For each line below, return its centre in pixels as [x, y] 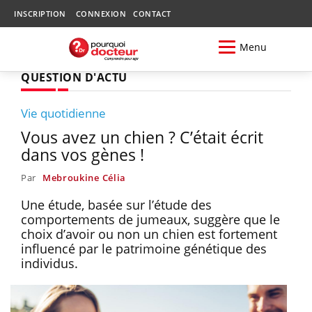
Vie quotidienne [63, 113]
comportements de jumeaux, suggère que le [150, 219]
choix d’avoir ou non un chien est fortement [149, 234]
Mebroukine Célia [84, 177]
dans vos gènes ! [83, 154]
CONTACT [152, 14]
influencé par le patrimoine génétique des [144, 248]
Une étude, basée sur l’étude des [116, 204]
